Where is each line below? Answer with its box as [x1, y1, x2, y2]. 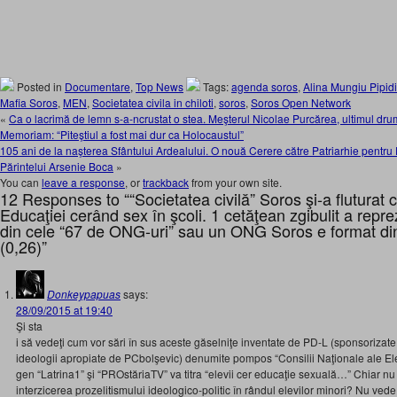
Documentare [65, 79, 130, 94]
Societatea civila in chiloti [92, 95, 214, 110]
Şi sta [16, 318, 43, 333]
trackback [143, 175, 189, 190]
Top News [136, 79, 183, 94]
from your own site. [189, 175, 282, 190]
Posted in [14, 79, 65, 94]
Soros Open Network [251, 95, 351, 110]
